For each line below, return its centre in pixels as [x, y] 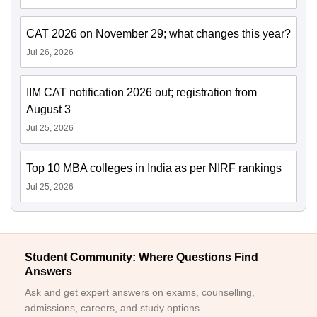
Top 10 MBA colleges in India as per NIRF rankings [154, 168]
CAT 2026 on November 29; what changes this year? [158, 34]
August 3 [48, 109]
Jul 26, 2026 [50, 52]
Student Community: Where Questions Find [142, 257]
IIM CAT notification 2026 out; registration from [142, 92]
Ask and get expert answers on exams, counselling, [140, 292]
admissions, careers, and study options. [114, 308]
